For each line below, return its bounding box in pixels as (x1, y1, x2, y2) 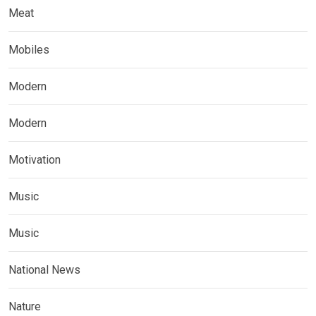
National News (8, 262, 80, 276)
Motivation (8, 152, 61, 166)
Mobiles (8, 42, 49, 56)
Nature (8, 299, 41, 313)
